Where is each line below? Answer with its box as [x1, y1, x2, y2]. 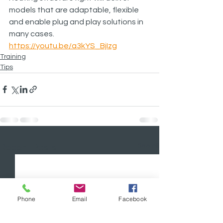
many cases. [9, 29, 54, 38]
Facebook [118, 195, 147, 203]
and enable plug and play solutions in [9, 17, 145, 26]
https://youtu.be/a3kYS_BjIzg [9, 41, 117, 50]
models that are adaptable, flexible [9, 5, 140, 14]
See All [137, 142, 159, 149]
